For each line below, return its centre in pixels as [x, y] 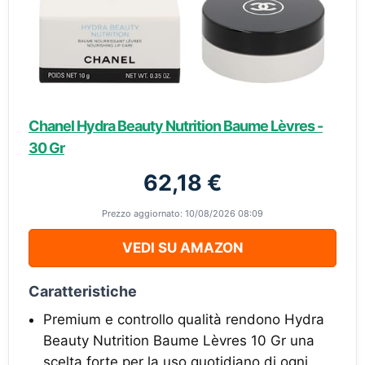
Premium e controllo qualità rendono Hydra [184, 320]
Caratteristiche [83, 292]
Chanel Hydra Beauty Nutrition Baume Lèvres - [176, 126]
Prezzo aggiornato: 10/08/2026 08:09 [182, 214]
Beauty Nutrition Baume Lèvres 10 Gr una [179, 341]
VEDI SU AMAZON [182, 248]
